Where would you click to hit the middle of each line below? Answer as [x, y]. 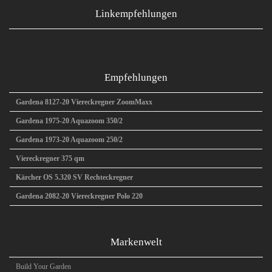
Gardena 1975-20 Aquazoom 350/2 [69, 121]
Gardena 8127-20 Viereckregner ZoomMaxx [84, 102]
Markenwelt [136, 242]
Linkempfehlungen [136, 14]
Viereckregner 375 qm [50, 158]
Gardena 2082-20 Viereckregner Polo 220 [79, 196]
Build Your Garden [43, 267]
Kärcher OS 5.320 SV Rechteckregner [74, 177]
